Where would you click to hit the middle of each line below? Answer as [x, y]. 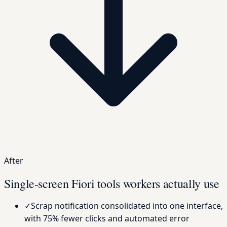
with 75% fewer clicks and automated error [107, 219]
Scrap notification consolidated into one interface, [127, 206]
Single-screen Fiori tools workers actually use [112, 183]
